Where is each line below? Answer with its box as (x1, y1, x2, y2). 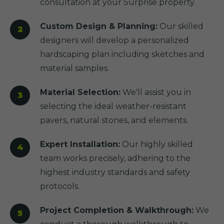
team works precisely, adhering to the (40, 153, 190, 163)
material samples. (40, 63, 109, 73)
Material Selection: (40, 87, 120, 97)
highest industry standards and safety (40, 167, 190, 177)
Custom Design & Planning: (40, 21, 157, 31)
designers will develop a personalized (40, 35, 189, 45)
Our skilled (157, 21, 203, 31)
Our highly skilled (120, 139, 193, 149)
